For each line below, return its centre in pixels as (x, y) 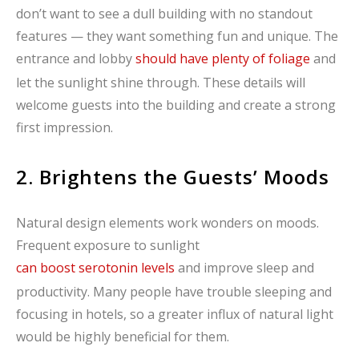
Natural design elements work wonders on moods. (167, 223)
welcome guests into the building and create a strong (176, 105)
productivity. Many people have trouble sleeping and (174, 292)
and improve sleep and (244, 268)
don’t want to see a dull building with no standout (164, 14)
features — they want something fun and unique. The (177, 36)
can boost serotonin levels (95, 268)
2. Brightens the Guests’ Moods (173, 177)
